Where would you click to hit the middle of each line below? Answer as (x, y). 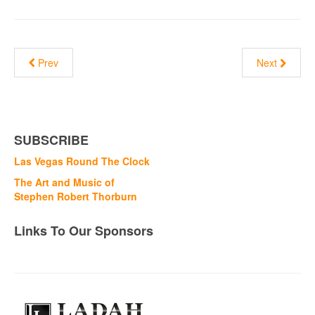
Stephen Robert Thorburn (76, 196)
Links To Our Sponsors (84, 230)
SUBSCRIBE (51, 140)
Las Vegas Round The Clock (82, 161)
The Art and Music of (64, 182)
